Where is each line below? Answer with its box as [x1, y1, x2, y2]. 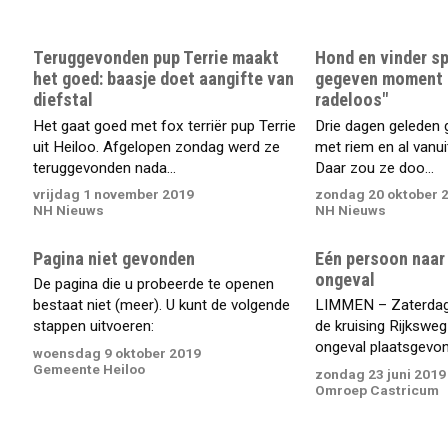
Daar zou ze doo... [314, 158, 434, 177]
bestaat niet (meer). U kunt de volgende [33, 296, 291, 315]
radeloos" [314, 89, 388, 111]
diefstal [33, 89, 94, 111]
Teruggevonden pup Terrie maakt [33, 47, 280, 69]
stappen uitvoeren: [33, 317, 155, 336]
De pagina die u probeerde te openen [33, 275, 275, 294]
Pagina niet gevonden [33, 247, 196, 269]
